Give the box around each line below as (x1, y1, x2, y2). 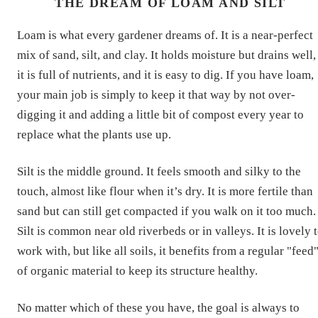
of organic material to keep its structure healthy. (17, 263, 258, 278)
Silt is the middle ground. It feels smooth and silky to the (17, 164, 301, 178)
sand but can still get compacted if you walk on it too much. (17, 204, 316, 218)
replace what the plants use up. (17, 127, 171, 141)
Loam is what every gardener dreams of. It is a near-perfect (17, 28, 313, 42)
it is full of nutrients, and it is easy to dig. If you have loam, (17, 67, 314, 82)
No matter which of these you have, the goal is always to (17, 300, 300, 314)
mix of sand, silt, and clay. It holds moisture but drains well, (17, 48, 316, 62)
